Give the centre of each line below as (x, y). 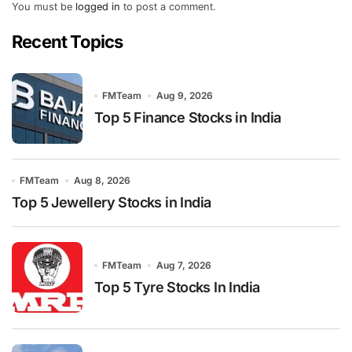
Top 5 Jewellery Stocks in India (112, 203)
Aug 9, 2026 (184, 96)
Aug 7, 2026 (183, 265)
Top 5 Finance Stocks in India (188, 118)
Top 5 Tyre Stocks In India (177, 287)
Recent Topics (68, 41)
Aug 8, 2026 (102, 181)
